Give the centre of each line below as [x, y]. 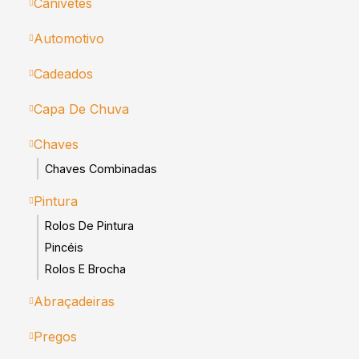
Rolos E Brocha [85, 268]
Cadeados [63, 73]
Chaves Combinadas [101, 168]
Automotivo [69, 38]
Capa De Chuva [81, 109]
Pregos [55, 336]
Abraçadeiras [74, 301]
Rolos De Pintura [89, 225]
